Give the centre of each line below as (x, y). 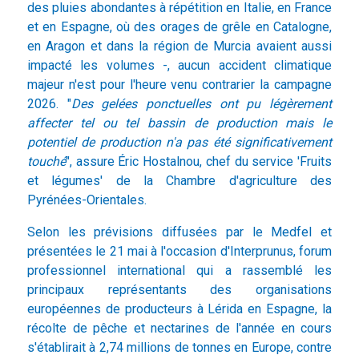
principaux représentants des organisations (179, 290)
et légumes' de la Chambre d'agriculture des (179, 181)
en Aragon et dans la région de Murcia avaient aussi (179, 46)
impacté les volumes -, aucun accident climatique (179, 66)
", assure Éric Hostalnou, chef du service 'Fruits (199, 162)
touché (46, 162)
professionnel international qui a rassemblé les (179, 271)
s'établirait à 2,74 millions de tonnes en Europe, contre (179, 348)
